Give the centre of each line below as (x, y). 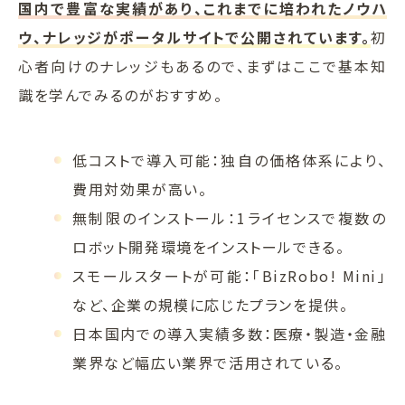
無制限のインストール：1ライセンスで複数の (230, 217)
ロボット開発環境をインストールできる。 (209, 246)
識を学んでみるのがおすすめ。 (121, 94)
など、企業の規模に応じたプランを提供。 (211, 304)
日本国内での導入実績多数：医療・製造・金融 (230, 333)
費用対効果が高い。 (140, 188)
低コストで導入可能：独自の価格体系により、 (230, 160)
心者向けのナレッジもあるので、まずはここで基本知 (202, 66)
